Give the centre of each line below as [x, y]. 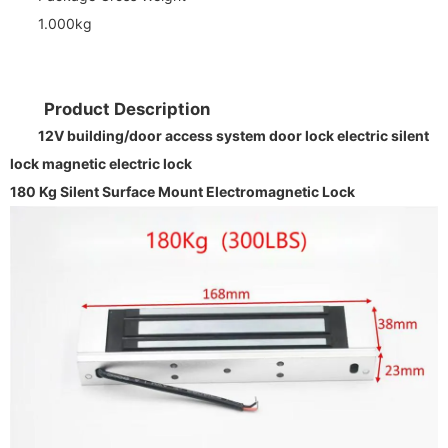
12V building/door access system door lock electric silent [233, 135]
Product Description [126, 108]
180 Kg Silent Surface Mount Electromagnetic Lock [182, 191]
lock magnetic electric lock [101, 163]
